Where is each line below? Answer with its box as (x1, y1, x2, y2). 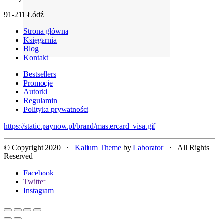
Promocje (23, 79, 53, 88)
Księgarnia (23, 36, 57, 44)
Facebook (23, 169, 54, 177)
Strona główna (23, 27, 68, 36)
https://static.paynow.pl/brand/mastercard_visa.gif (4, 122, 155, 131)
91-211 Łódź (4, 10, 44, 19)
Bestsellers (23, 70, 56, 79)
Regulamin (23, 96, 57, 105)
